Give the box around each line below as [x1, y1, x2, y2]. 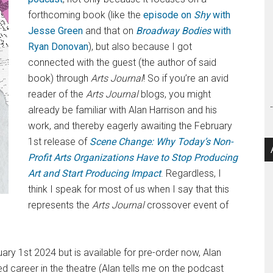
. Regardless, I [161, 167, 221, 179]
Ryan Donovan [28, 40, 88, 52]
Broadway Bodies [136, 24, 211, 37]
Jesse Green [28, 24, 83, 37]
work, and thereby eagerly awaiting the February [28, 119, 232, 132]
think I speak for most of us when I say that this [28, 183, 229, 195]
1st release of [28, 135, 90, 147]
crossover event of [147, 199, 229, 211]
